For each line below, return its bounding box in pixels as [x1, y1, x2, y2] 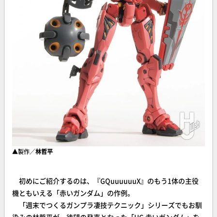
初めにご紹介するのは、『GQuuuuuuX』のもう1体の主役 [12, 176, 199, 186]
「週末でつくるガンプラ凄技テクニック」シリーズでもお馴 [12, 200, 202, 210]
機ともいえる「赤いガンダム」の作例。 [12, 188, 134, 198]
